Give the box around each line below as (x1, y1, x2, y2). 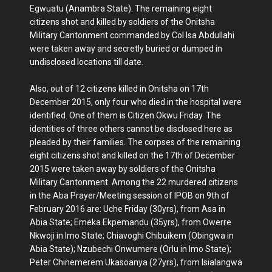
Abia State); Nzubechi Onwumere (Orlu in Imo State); (30, 243, 231, 254)
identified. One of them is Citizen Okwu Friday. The (30, 110, 221, 120)
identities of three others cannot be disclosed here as (30, 123, 233, 134)
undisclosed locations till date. (30, 56, 143, 67)
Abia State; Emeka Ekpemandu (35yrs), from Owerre (30, 217, 231, 227)
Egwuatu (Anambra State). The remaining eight (30, 3, 212, 13)
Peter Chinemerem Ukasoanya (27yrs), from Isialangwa (30, 257, 242, 267)
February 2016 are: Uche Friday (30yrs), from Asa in (30, 203, 225, 214)
